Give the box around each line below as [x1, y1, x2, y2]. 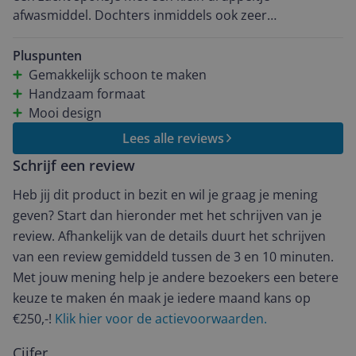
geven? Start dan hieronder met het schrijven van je [13, 207, 322, 224]
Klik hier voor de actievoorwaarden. [55, 310, 267, 327]
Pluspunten [13, 47, 82, 64]
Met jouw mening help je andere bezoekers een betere [13, 269, 339, 286]
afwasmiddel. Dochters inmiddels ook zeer [13, 6, 267, 24]
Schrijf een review [13, 156, 135, 175]
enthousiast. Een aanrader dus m [13, 25, 212, 43]
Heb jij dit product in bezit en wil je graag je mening [13, 186, 318, 203]
